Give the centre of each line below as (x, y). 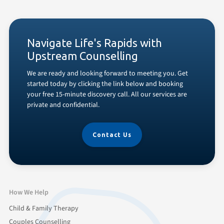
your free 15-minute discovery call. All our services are (107, 94)
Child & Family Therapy (44, 208)
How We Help (29, 192)
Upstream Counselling (82, 55)
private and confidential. (63, 105)
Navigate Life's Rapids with (94, 42)
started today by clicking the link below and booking (105, 84)
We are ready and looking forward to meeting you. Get (107, 73)
